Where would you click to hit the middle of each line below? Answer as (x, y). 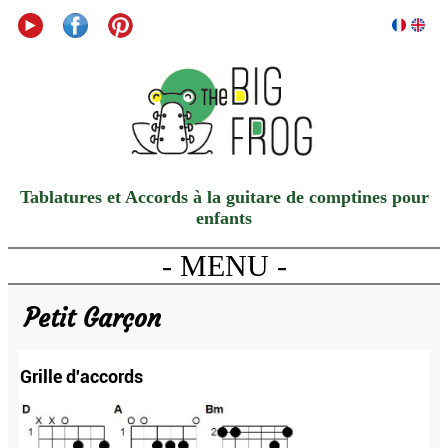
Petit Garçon (92, 318)
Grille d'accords (81, 377)
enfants (224, 217)
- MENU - (224, 265)
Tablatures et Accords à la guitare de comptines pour (224, 196)
